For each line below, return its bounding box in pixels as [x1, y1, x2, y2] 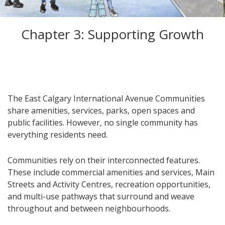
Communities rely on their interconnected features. [8, 154, 200, 166]
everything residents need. [8, 129, 107, 140]
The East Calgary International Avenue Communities [8, 92, 205, 104]
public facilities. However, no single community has [8, 117, 198, 128]
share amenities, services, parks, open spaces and [8, 104, 195, 116]
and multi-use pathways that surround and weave [8, 190, 194, 202]
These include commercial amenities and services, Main [8, 166, 214, 178]
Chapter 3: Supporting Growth [21, 25, 204, 43]
